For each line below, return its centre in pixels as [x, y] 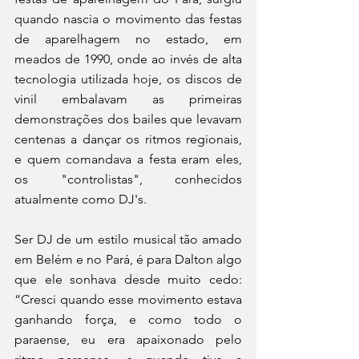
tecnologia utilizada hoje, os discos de [128, 79]
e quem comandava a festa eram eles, [128, 159]
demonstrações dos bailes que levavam [128, 119]
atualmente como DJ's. [82, 199]
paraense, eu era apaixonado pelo [128, 339]
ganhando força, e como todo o [128, 319]
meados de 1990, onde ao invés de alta [128, 58]
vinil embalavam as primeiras [128, 99]
